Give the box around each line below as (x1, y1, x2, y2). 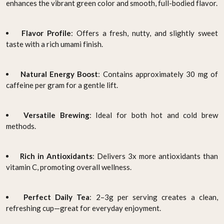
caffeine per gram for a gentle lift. (6, 80, 118, 89)
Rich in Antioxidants (20, 151, 92, 160)
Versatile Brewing (23, 110, 89, 119)
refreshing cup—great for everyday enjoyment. (6, 203, 161, 212)
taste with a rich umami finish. (6, 39, 103, 48)
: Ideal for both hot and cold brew (89, 110, 218, 119)
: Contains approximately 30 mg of (98, 69, 218, 78)
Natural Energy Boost (20, 69, 98, 78)
